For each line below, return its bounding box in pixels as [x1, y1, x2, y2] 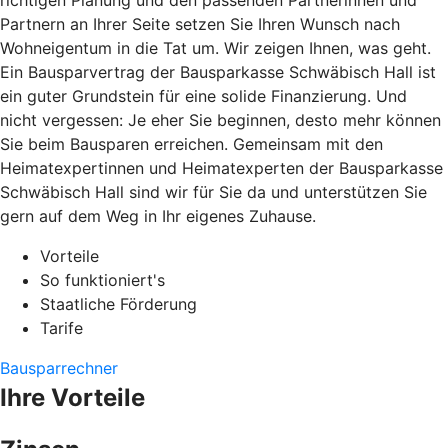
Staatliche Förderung [40, 294, 197, 315]
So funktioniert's [40, 270, 165, 291]
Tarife [40, 318, 83, 339]
